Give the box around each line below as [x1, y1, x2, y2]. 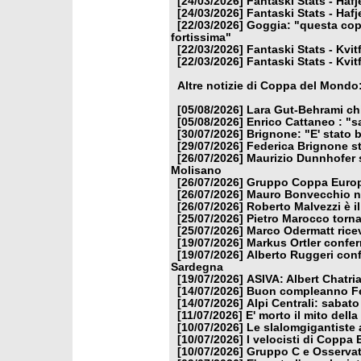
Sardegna [171, 261, 223, 273]
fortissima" [171, 31, 231, 44]
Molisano [171, 164, 222, 176]
